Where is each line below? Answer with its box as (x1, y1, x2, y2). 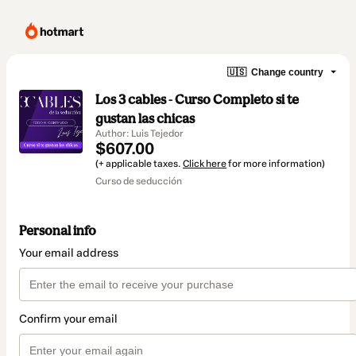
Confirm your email (19, 312, 118, 327)
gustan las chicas (95, 110, 195, 126)
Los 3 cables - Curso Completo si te (95, 91, 299, 107)
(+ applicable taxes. (95, 158, 183, 169)
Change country (251, 66, 323, 78)
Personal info (19, 222, 96, 239)
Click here (183, 158, 226, 169)
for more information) (226, 158, 325, 169)
